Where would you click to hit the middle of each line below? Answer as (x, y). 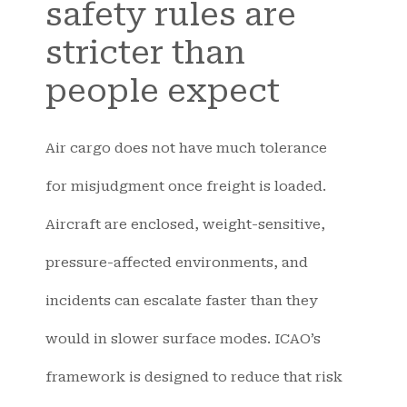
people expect (163, 92)
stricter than (145, 54)
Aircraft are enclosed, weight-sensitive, (185, 225)
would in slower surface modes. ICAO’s (183, 339)
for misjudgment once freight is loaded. (186, 187)
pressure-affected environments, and (177, 263)
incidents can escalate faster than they (182, 301)
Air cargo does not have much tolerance (186, 149)
